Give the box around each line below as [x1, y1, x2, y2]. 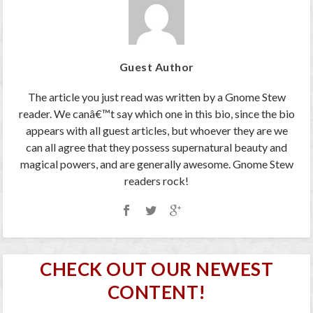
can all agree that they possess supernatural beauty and [26, 140, 287, 154]
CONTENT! [107, 281, 206, 304]
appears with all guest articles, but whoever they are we [25, 124, 288, 138]
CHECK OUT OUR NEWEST [40, 258, 273, 281]
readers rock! [124, 174, 189, 188]
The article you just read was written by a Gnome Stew [27, 90, 286, 104]
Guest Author [119, 60, 194, 74]
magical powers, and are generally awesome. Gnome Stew [20, 157, 293, 171]
